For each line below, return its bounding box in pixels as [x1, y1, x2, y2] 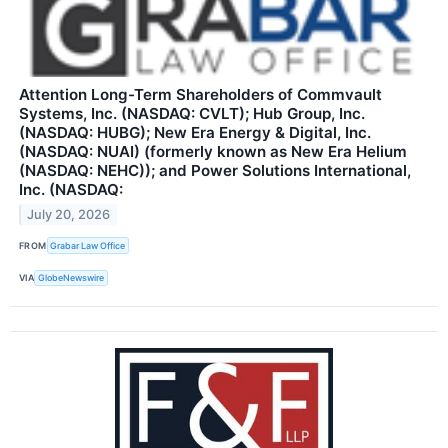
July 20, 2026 [27, 207, 111, 223]
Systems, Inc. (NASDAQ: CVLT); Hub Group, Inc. [19, 104, 365, 124]
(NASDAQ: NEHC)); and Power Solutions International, [19, 161, 411, 181]
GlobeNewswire [38, 272, 105, 284]
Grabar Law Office [50, 240, 126, 252]
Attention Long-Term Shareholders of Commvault [19, 85, 382, 105]
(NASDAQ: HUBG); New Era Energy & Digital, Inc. [19, 123, 371, 143]
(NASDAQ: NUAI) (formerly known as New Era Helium [19, 142, 407, 162]
